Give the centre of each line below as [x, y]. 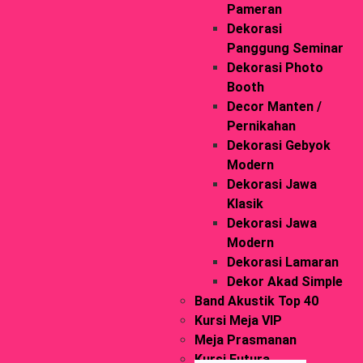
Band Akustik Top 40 [256, 301]
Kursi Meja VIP [238, 321]
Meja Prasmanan [245, 340]
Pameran [254, 10]
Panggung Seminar [285, 49]
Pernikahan [261, 126]
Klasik [245, 204]
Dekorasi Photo [275, 68]
